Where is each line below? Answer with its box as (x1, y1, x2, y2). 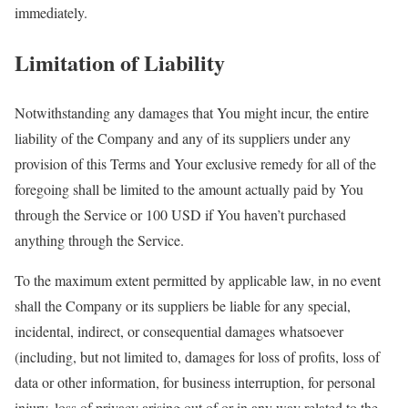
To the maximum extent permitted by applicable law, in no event (15, 270, 381, 291)
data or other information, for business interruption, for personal (15, 372, 375, 393)
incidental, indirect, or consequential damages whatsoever (15, 321, 343, 342)
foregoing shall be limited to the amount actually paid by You (15, 179, 363, 199)
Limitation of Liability (15, 46, 225, 79)
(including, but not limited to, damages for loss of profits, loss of (15, 347, 380, 367)
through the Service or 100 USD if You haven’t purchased (15, 205, 346, 225)
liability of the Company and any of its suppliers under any (15, 128, 351, 148)
